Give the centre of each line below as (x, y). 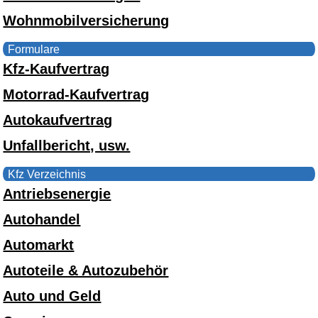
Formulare (34, 49)
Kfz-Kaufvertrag (56, 68)
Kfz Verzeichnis (47, 174)
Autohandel (42, 219)
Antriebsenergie (57, 193)
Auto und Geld (52, 296)
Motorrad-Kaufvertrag (76, 94)
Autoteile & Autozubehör (86, 270)
